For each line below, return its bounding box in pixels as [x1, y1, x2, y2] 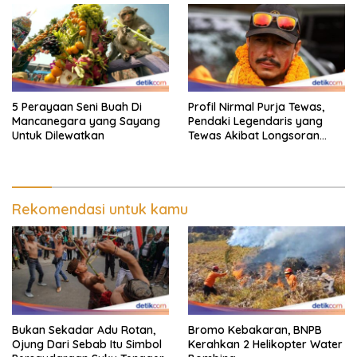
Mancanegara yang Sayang [12, 114, 160, 129]
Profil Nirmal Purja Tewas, [188, 100, 324, 115]
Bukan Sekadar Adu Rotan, [12, 323, 155, 338]
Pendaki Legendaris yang [188, 114, 323, 129]
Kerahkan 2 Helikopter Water [188, 337, 343, 352]
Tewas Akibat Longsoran [188, 128, 320, 143]
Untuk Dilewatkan [12, 128, 104, 143]
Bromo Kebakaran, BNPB [188, 323, 322, 338]
